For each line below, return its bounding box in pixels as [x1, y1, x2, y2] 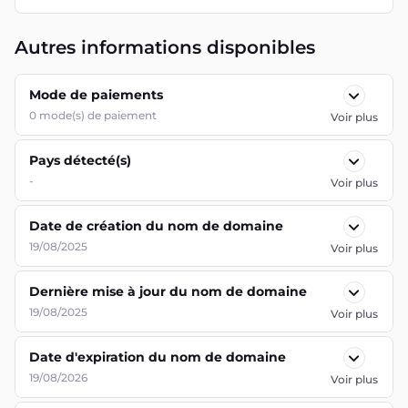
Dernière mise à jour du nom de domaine [29, 283, 307, 300]
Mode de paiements [29, 87, 163, 103]
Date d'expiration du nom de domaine [29, 349, 286, 365]
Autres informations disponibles [15, 36, 315, 58]
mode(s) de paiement [39, 108, 157, 122]
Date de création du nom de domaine [29, 218, 283, 234]
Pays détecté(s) [29, 152, 131, 168]
